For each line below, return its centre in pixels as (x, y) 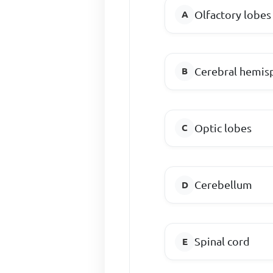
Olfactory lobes (233, 14)
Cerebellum (224, 185)
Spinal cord (222, 242)
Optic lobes (223, 128)
